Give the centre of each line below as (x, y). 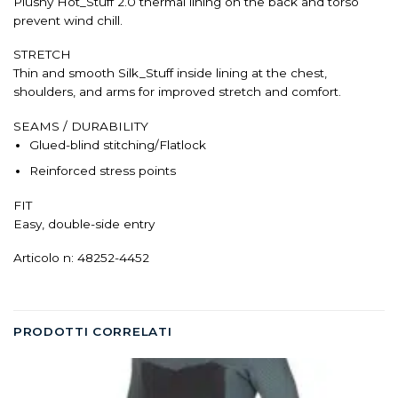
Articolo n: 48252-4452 (81, 258)
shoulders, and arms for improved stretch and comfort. (177, 92)
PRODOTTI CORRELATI (93, 332)
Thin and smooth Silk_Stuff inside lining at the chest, (170, 73)
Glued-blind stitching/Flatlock (117, 144)
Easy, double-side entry (84, 223)
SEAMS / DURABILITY (81, 126)
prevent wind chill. (68, 20)
